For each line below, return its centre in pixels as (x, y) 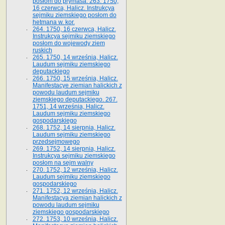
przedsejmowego (56, 141)
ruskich (42, 50)
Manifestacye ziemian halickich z (77, 85)
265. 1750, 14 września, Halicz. (75, 57)
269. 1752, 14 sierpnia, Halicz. (74, 148)
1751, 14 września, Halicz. (68, 106)
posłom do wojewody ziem (69, 43)
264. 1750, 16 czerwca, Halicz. (74, 29)
